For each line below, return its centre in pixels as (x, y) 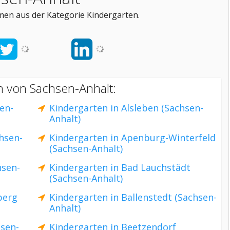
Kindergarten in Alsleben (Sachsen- (126, 108)
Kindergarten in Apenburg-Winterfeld (132, 138)
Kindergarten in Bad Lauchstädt (120, 167)
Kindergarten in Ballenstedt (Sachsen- (133, 197)
